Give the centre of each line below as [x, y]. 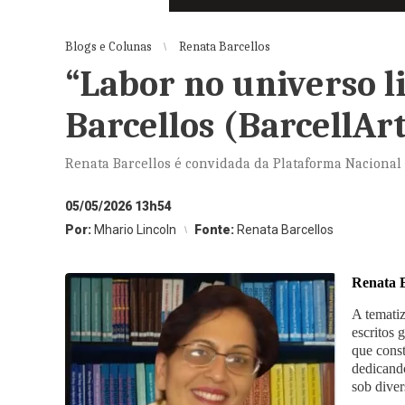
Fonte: [216, 230]
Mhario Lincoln [135, 230]
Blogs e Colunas [108, 47]
